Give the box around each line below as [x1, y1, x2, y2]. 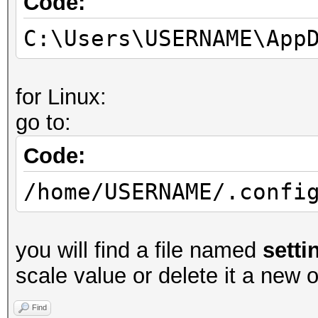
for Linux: [16, 84, 106, 109]
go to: [16, 110, 71, 135]
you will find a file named [16, 238, 263, 263]
